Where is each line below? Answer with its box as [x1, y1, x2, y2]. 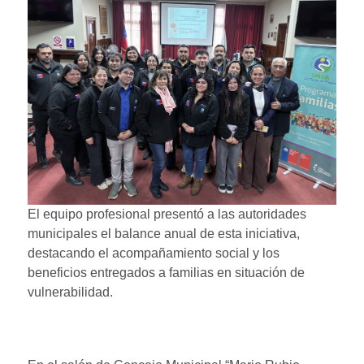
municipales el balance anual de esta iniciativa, [28, 227, 300, 240]
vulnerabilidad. [28, 285, 113, 299]
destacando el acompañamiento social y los [28, 246, 279, 260]
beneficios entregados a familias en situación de [28, 266, 305, 279]
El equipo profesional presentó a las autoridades [28, 207, 306, 221]
